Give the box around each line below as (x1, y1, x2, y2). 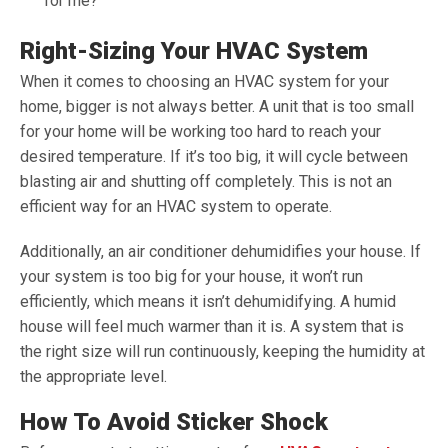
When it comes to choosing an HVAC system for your (20, 72, 389, 91)
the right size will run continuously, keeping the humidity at (20, 342, 425, 361)
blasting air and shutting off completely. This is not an (20, 172, 392, 191)
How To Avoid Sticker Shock (20, 408, 328, 436)
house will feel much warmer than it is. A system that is (20, 317, 404, 336)
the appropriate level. (20, 367, 167, 386)
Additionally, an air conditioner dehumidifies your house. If (20, 242, 421, 261)
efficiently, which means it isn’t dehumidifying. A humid (20, 292, 396, 311)
